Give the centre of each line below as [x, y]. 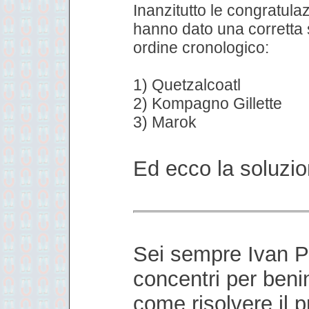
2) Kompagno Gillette [208, 103]
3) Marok [165, 122]
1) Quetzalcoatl [187, 84]
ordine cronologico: [201, 47]
